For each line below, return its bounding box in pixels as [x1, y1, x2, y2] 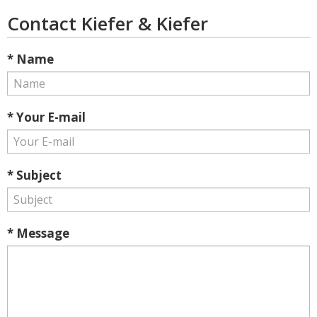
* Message [7, 225, 69, 241]
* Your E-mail [7, 109, 86, 125]
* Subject [7, 167, 62, 183]
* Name [7, 51, 54, 67]
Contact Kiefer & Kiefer [7, 11, 208, 36]
